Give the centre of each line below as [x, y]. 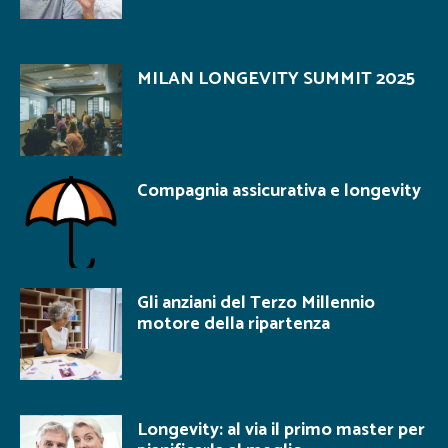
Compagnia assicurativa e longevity [279, 190]
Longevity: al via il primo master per [281, 429]
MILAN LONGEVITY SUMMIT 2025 [276, 79]
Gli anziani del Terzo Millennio [256, 302]
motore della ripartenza [233, 323]
